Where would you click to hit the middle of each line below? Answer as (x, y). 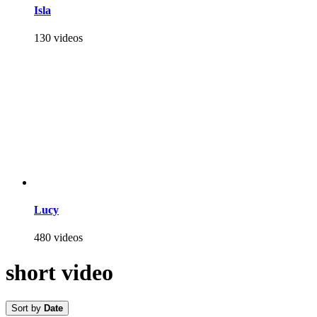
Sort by (28, 309)
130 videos (58, 38)
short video (59, 272)
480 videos (58, 238)
